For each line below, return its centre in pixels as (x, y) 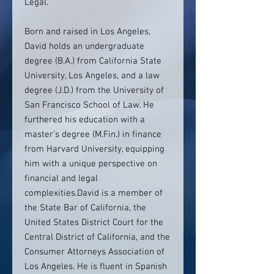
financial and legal (61, 179)
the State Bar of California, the (85, 208)
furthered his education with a (85, 120)
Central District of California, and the (97, 237)
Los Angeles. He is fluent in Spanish (96, 267)
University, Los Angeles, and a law (92, 76)
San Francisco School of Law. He (89, 105)
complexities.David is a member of (94, 193)
